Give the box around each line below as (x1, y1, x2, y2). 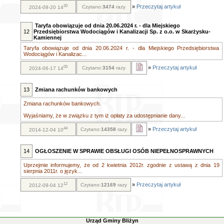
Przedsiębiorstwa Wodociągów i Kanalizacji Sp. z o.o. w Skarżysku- (33, 28, 210, 34)
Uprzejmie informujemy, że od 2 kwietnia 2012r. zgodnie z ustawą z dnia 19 (23, 162, 219, 168)
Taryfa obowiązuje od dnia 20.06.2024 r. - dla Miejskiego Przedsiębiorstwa (23, 45, 219, 51)
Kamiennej (33, 34, 61, 40)
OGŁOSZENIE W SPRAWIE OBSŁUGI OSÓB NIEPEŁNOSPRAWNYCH (34, 148, 213, 154)
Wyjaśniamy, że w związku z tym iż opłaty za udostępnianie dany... (23, 112, 185, 118)
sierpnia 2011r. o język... (23, 168, 82, 174)
